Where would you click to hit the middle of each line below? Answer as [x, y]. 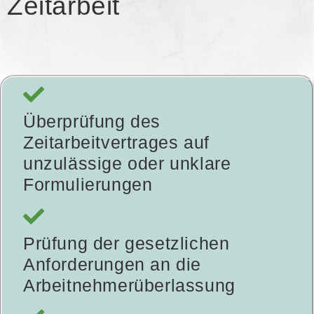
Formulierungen [88, 184]
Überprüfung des [92, 121]
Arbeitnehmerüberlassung [129, 285]
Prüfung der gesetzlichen [127, 243]
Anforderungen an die [112, 264]
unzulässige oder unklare [127, 163]
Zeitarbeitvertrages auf [116, 142]
